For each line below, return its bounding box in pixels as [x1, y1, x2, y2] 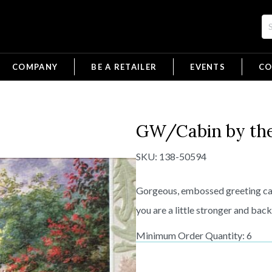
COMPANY [12, 62, 58, 72]
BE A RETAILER [91, 62, 157, 72]
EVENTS [190, 62, 226, 72]
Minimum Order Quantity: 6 [136, 229, 252, 241]
